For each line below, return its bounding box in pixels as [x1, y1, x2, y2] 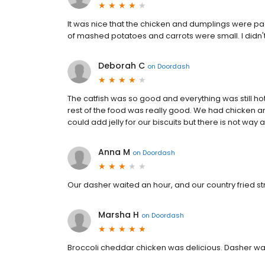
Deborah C [98, 60, 145, 72]
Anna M [98, 146, 130, 158]
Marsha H [98, 209, 139, 221]
